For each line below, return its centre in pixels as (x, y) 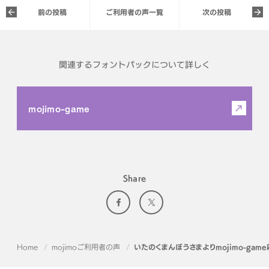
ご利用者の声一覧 (134, 12)
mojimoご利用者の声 (86, 246)
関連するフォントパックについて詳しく (134, 64)
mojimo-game (59, 108)
